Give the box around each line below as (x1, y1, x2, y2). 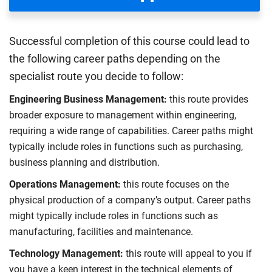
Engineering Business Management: (9, 93, 167, 106)
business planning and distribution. (9, 157, 160, 169)
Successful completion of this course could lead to (9, 35, 250, 48)
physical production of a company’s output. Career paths (9, 194, 251, 206)
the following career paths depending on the (9, 53, 220, 66)
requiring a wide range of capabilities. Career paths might (9, 125, 253, 137)
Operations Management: (9, 178, 123, 191)
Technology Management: (9, 248, 123, 260)
